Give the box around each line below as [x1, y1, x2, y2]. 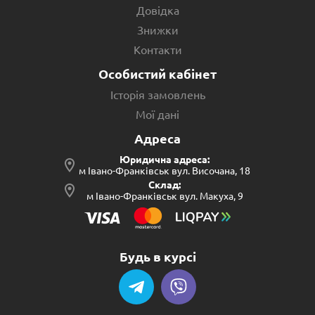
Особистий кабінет [98, 67, 217, 81]
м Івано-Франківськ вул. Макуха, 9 [86, 191, 243, 202]
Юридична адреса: [120, 154, 210, 165]
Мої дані [136, 108, 179, 121]
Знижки [136, 24, 179, 37]
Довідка [136, 4, 179, 17]
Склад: [148, 179, 181, 191]
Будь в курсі [119, 250, 196, 264]
